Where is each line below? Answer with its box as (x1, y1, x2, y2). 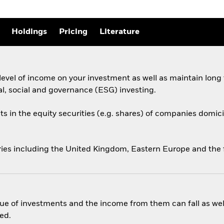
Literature (99, 28, 139, 36)
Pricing (59, 28, 87, 36)
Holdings (11, 28, 47, 36)
